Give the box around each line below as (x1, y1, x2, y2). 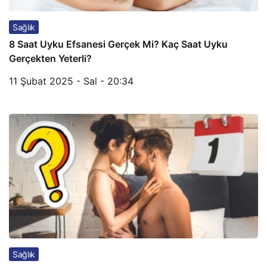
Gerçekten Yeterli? (9, 52, 92, 64)
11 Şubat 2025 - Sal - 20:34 (9, 75, 133, 87)
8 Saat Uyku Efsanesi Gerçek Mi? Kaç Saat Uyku (9, 38, 228, 50)
